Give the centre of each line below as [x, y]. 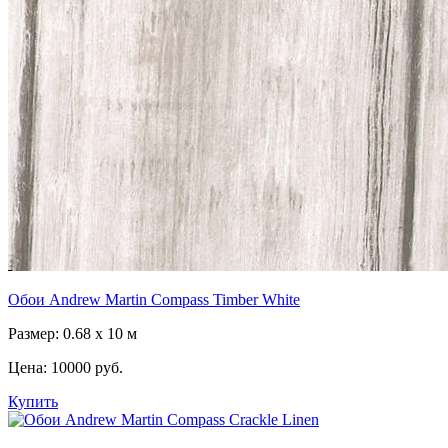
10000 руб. [87, 368]
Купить [33, 402]
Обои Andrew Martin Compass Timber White [154, 300]
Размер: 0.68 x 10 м [72, 334]
